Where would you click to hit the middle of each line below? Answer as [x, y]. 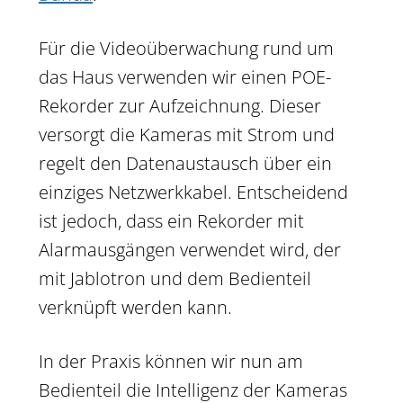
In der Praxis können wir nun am [171, 361]
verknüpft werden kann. [135, 307]
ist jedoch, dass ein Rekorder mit [171, 220]
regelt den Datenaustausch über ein [185, 163]
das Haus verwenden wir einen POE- [185, 76]
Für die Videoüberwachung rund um [186, 48]
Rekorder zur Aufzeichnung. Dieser [180, 105]
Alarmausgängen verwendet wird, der [190, 249]
